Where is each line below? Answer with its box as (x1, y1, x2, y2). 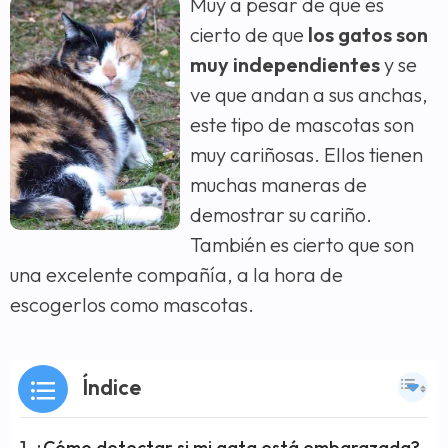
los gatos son (308, 22, 428, 47)
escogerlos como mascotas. (10, 292, 254, 317)
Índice (82, 373, 141, 400)
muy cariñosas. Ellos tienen (190, 142, 423, 167)
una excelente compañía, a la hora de (10, 262, 343, 287)
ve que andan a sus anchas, (190, 82, 428, 107)
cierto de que (190, 22, 308, 47)
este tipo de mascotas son (190, 112, 414, 137)
